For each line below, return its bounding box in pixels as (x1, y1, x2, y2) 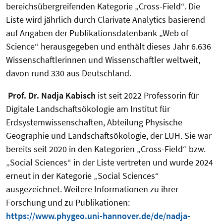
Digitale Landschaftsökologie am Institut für (6, 103, 170, 114)
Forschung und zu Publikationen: (6, 196, 130, 208)
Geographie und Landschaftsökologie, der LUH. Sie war (6, 129, 212, 141)
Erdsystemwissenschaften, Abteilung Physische (6, 116, 182, 128)
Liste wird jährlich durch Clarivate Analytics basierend (6, 13, 205, 25)
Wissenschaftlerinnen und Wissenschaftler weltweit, (6, 54, 200, 65)
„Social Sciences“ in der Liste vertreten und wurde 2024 (6, 156, 213, 168)
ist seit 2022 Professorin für (96, 89, 199, 101)
